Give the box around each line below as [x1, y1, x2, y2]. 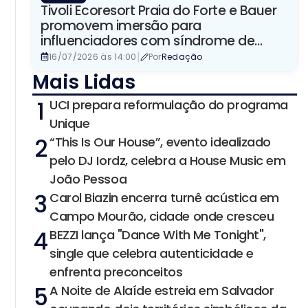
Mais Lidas [32, 68, 135, 96]
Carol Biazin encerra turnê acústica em [49, 188, 279, 206]
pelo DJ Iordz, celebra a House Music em [49, 151, 286, 169]
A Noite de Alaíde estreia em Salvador [49, 281, 274, 299]
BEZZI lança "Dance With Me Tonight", [49, 225, 266, 243]
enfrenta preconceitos [49, 263, 183, 280]
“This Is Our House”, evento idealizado [49, 133, 271, 151]
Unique [49, 114, 90, 132]
